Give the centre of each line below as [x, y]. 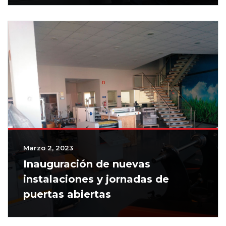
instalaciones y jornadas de [96, 179]
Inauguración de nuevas [87, 164]
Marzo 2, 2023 [48, 148]
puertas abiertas [67, 194]
